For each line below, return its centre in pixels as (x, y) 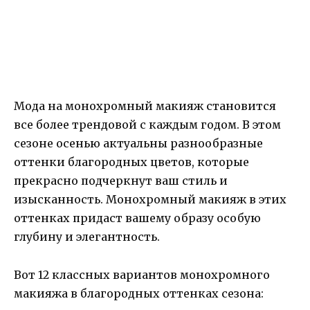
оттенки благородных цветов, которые (131, 162)
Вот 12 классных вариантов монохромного (142, 274)
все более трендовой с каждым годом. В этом (147, 125)
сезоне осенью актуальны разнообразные (138, 144)
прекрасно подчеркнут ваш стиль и (121, 181)
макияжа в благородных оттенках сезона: (139, 293)
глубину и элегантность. (87, 237)
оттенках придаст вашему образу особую (137, 218)
